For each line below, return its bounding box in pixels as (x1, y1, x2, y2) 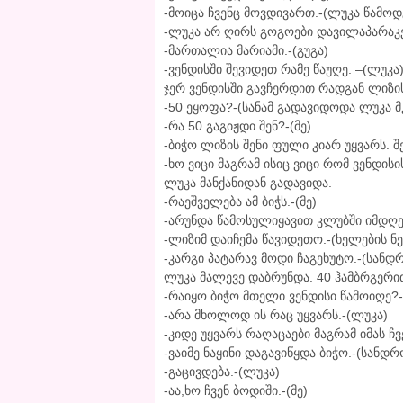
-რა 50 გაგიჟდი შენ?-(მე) (164, 119, 311, 134)
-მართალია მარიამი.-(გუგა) (164, 43, 328, 58)
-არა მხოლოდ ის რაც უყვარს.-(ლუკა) (164, 308, 388, 323)
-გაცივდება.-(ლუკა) (164, 364, 280, 380)
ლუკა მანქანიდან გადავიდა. (164, 175, 332, 191)
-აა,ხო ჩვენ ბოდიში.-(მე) (164, 383, 308, 399)
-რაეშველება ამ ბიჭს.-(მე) (164, 194, 317, 210)
